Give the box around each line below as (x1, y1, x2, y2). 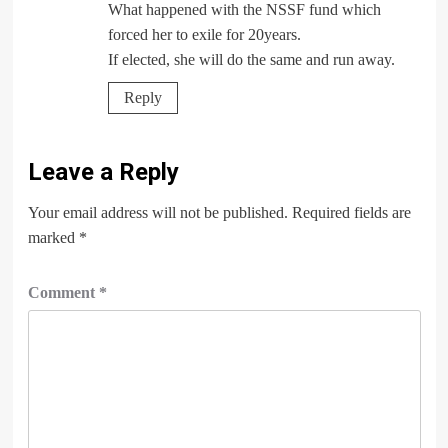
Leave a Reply (27, 158, 179, 187)
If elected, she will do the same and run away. (107, 51, 395, 69)
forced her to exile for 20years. (107, 26, 301, 44)
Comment (27, 284, 99, 302)
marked (27, 229, 79, 247)
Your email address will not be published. (27, 204, 288, 222)
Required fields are (291, 204, 411, 222)
